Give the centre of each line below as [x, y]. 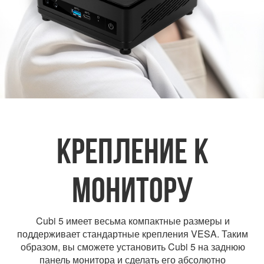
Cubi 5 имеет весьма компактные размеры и [133, 220]
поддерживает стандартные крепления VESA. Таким [133, 233]
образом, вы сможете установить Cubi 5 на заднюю [133, 246]
